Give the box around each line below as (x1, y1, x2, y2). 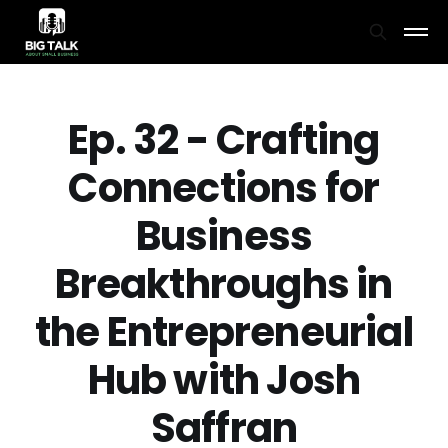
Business (135, 208, 313, 264)
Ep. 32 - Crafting (68, 112, 380, 168)
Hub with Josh (87, 352, 361, 408)
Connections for (68, 160, 380, 216)
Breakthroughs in (55, 256, 393, 312)
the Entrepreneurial (35, 304, 413, 360)
